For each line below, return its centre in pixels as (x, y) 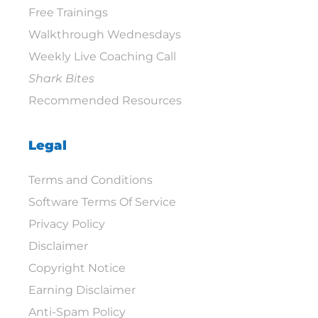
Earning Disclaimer (82, 290)
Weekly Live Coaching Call (102, 57)
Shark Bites (61, 79)
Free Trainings (68, 13)
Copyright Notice (77, 268)
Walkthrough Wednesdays (105, 35)
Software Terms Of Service (102, 202)
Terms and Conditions (91, 180)
